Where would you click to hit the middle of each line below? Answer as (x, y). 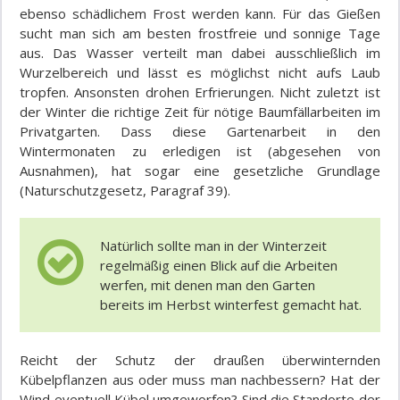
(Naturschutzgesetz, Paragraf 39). (125, 191)
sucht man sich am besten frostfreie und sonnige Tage (200, 33)
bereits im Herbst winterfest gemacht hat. (231, 305)
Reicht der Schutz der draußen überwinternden (200, 360)
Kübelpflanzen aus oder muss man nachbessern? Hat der (200, 380)
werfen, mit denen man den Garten (208, 285)
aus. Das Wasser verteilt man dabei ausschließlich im (200, 53)
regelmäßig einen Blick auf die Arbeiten (219, 266)
